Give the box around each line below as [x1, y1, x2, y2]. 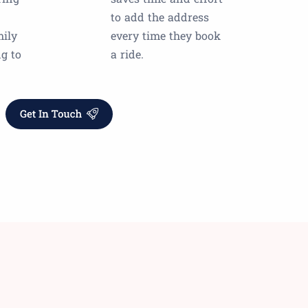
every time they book [111, 28, 221, 43]
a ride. [111, 47, 144, 62]
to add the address [111, 10, 209, 25]
